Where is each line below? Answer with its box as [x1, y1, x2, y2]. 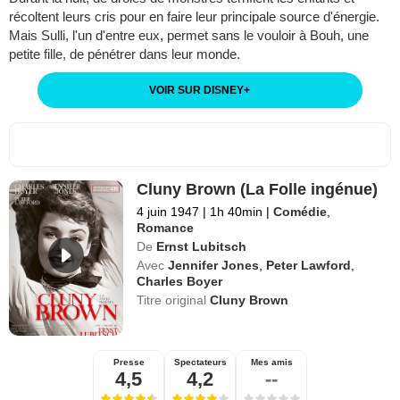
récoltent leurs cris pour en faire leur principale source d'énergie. [9, 8, 379, 24]
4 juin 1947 [137, 204, 200, 219]
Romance [137, 220, 195, 235]
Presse [112, 356, 145, 367]
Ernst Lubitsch [156, 238, 247, 254]
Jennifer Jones [168, 257, 260, 272]
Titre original [137, 292, 211, 307]
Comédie [273, 204, 328, 219]
